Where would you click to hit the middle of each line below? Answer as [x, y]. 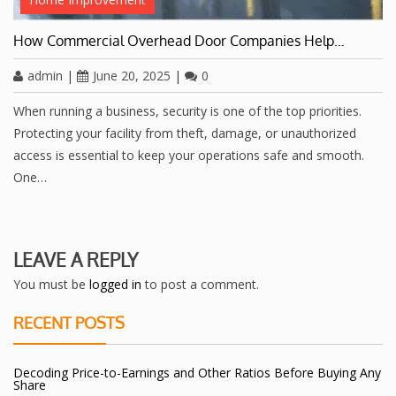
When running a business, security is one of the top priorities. [187, 111]
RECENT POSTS [69, 323]
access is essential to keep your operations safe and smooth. [189, 156]
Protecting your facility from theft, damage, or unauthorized [185, 133]
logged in [115, 285]
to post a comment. [200, 285]
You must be [51, 285]
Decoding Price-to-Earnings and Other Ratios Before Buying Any [197, 373]
